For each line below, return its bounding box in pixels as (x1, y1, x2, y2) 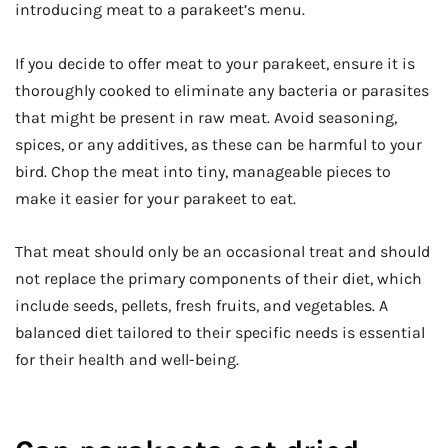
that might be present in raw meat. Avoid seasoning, (15, 107, 397, 127)
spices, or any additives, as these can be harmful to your (15, 134, 422, 154)
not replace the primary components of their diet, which (15, 269, 422, 289)
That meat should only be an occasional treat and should (15, 242, 430, 262)
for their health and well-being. (15, 350, 239, 370)
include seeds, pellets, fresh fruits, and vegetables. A (15, 296, 388, 316)
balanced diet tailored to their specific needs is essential (15, 323, 425, 343)
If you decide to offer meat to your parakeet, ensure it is (15, 53, 415, 73)
